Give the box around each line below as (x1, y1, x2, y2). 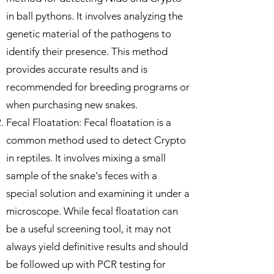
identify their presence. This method (6, 45, 168, 57)
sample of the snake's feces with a (6, 169, 157, 182)
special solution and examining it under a (6, 187, 190, 199)
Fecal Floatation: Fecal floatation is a (6, 116, 171, 128)
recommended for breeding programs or (6, 81, 190, 93)
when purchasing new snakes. (6, 98, 138, 111)
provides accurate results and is (6, 63, 147, 75)
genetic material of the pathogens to (6, 28, 171, 40)
